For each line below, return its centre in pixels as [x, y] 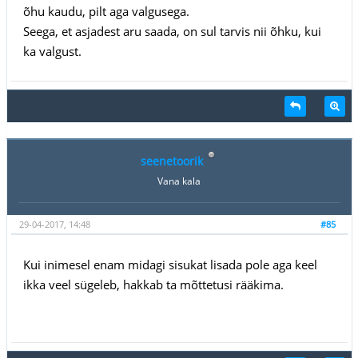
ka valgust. [52, 51]
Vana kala [179, 181]
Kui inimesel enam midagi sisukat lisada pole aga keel [170, 264]
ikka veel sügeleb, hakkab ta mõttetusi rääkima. [153, 284]
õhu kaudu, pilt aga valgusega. [106, 11]
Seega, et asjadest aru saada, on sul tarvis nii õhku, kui [172, 31]
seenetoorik [171, 161]
